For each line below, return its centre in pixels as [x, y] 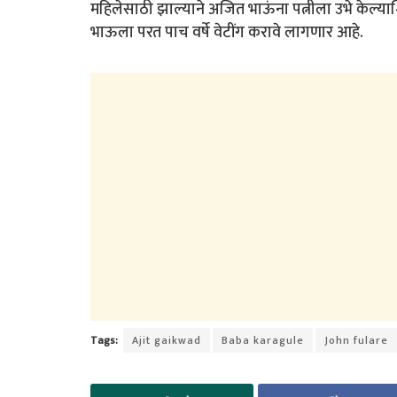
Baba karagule [263, 340]
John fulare [356, 340]
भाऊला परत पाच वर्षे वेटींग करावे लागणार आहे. [227, 33]
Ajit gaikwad [167, 340]
